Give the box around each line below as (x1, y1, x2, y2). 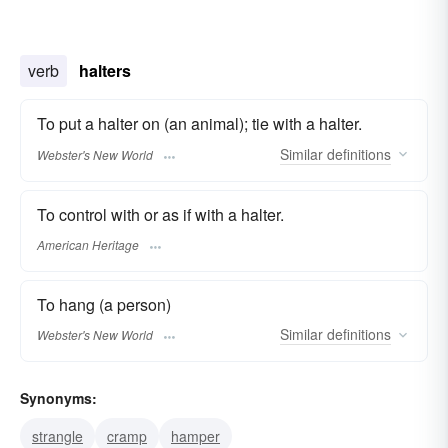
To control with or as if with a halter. (37, 202, 284, 226)
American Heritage (37, 236, 139, 254)
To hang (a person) (37, 292, 171, 316)
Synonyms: (20, 388, 97, 409)
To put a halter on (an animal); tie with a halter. (37, 112, 362, 136)
